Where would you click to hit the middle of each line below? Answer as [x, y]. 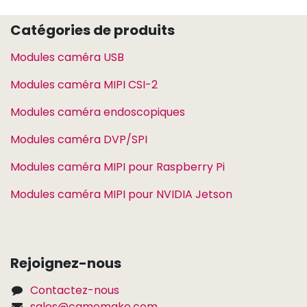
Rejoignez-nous [66, 263]
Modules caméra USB [67, 57]
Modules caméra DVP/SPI [79, 139]
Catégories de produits [93, 30]
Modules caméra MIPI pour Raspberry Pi [118, 167]
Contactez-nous [74, 290]
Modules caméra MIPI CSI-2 [84, 84]
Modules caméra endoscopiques [98, 112]
